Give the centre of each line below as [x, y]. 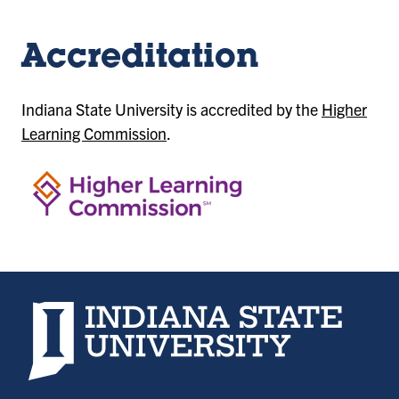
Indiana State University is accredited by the [171, 109]
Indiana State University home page [148, 312]
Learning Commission [94, 133]
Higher [344, 109]
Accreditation [140, 59]
